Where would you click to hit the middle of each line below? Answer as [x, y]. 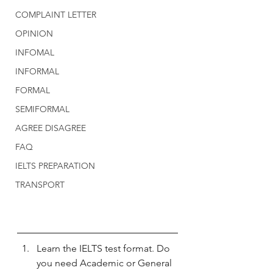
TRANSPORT [40, 185]
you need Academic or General [105, 263]
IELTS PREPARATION [55, 166]
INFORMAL [37, 71]
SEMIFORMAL [42, 109]
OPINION [34, 34]
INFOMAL [35, 52]
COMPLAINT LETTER [56, 15]
